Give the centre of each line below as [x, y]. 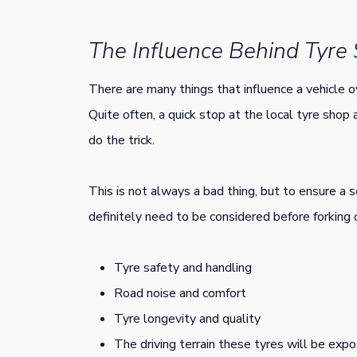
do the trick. [122, 140]
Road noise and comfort [180, 293]
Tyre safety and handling [183, 267]
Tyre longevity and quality [187, 318]
